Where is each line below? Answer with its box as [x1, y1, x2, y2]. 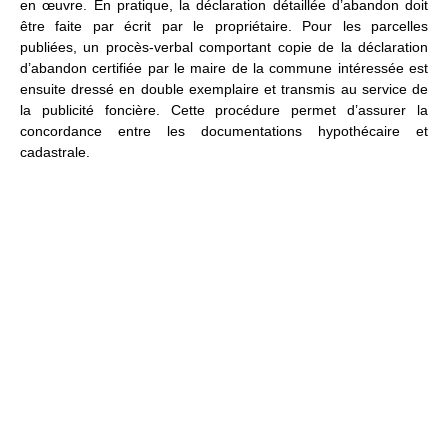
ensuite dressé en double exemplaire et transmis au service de [20, 81, 428, 98]
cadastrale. [20, 144, 90, 161]
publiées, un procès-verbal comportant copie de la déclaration [20, 39, 428, 56]
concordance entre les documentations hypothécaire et [20, 123, 428, 140]
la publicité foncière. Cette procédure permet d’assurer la [20, 102, 428, 119]
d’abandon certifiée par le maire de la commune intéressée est [20, 60, 428, 77]
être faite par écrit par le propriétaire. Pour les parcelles [20, 18, 428, 35]
